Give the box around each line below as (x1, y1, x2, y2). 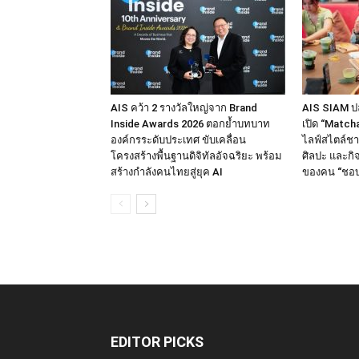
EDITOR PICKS (111, 333, 204, 351)
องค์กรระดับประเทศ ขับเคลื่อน (111, 134, 246, 147)
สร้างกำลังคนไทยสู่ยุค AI (111, 166, 223, 179)
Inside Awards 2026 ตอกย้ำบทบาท (111, 118, 270, 131)
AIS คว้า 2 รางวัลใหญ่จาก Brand (111, 102, 257, 115)
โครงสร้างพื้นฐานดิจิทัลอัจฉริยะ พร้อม (111, 150, 282, 163)
